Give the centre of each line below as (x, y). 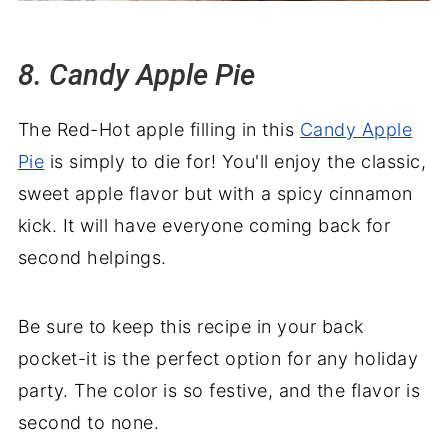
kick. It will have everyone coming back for (204, 225)
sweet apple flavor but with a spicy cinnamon (215, 193)
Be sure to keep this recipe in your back (190, 326)
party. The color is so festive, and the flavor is (219, 390)
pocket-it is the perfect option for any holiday (218, 358)
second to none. (88, 422)
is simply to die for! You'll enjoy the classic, (235, 161)
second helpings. (92, 257)
